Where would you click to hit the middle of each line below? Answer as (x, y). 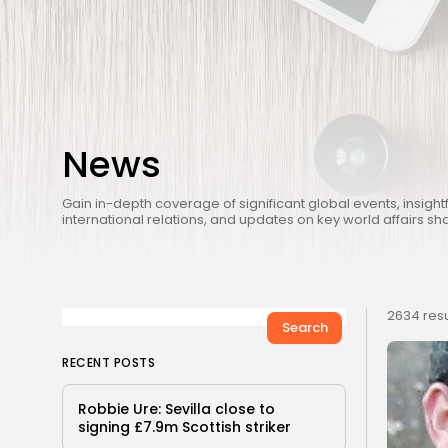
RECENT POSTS (108, 362)
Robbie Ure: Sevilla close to (176, 408)
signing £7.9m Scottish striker (184, 426)
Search (304, 327)
